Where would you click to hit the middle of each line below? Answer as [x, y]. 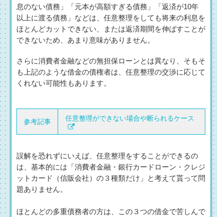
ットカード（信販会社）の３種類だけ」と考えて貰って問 [111, 178]
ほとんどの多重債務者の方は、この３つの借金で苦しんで [111, 212]
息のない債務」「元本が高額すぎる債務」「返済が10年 [108, 7]
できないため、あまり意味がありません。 [85, 40]
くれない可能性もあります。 [64, 84]
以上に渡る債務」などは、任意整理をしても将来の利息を [111, 18]
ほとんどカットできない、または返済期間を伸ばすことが [111, 29]
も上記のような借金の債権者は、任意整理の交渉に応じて [111, 72]
